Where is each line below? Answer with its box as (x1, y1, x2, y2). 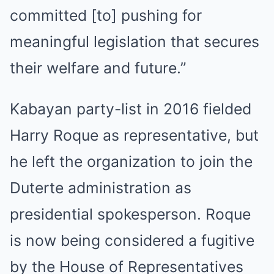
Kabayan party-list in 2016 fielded (10, 100, 251, 119)
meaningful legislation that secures (10, 32, 259, 51)
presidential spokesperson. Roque (10, 205, 251, 224)
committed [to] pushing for (10, 6, 202, 25)
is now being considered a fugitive (10, 231, 254, 250)
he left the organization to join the (10, 152, 253, 171)
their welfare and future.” (10, 59, 186, 78)
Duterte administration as (10, 179, 191, 198)
